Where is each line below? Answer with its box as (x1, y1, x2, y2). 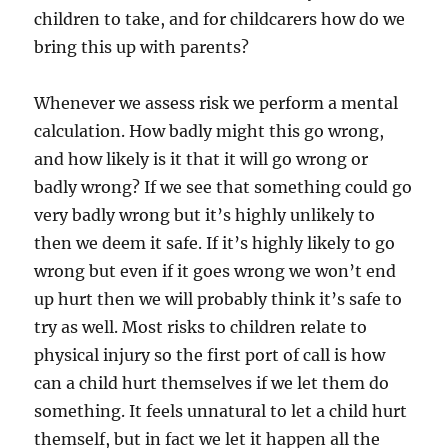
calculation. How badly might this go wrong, (34, 121, 385, 142)
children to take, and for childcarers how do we (34, 9, 406, 30)
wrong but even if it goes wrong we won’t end (34, 261, 397, 282)
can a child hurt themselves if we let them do (34, 373, 390, 394)
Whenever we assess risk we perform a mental (34, 93, 399, 114)
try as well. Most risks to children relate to (34, 317, 368, 338)
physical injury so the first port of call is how (34, 345, 386, 366)
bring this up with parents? (34, 37, 250, 58)
